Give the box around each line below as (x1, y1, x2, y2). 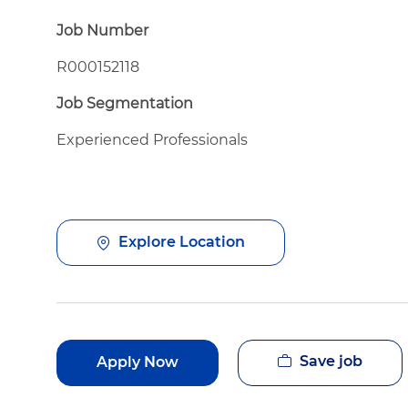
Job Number (56, 21, 148, 39)
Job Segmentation (56, 94, 193, 112)
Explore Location (118, 233, 245, 251)
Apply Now (97, 353, 178, 372)
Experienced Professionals (56, 130, 248, 148)
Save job (300, 352, 362, 370)
